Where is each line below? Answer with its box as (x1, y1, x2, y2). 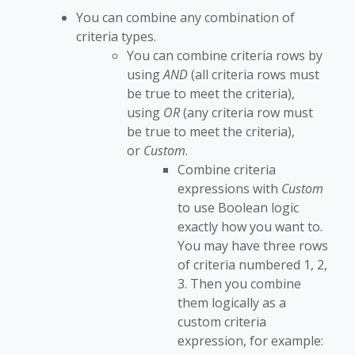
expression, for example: (177, 332, 323, 350)
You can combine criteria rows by (127, 47, 323, 65)
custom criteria (177, 313, 266, 331)
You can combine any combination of (76, 9, 295, 27)
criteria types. (76, 28, 156, 46)
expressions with (177, 180, 281, 198)
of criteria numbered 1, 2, (177, 256, 327, 274)
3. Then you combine (177, 275, 301, 293)
